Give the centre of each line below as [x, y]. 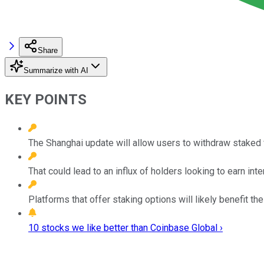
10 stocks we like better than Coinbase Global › [126, 227]
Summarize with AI [56, 70]
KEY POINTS [46, 99]
